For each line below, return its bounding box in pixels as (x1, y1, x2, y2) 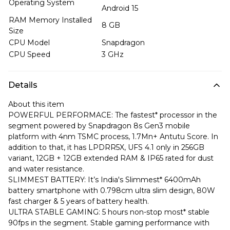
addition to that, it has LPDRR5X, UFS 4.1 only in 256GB (8, 143, 204, 152)
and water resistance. (8, 164, 84, 174)
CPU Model (9, 38, 50, 47)
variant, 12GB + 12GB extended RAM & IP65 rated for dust (8, 154, 214, 163)
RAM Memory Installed (9, 15, 92, 25)
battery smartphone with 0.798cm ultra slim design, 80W (8, 186, 215, 195)
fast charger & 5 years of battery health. (8, 197, 149, 206)
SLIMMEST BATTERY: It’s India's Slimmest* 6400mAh (8, 175, 201, 184)
